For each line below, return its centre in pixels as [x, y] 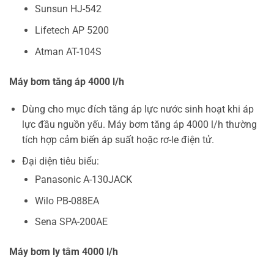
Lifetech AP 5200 [72, 30]
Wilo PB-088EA [67, 201]
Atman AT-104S [68, 51]
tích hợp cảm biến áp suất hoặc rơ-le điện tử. [118, 140]
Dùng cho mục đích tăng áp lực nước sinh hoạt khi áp [138, 109]
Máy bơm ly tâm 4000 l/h [64, 252]
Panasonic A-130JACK [83, 179]
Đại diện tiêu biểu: [60, 161]
